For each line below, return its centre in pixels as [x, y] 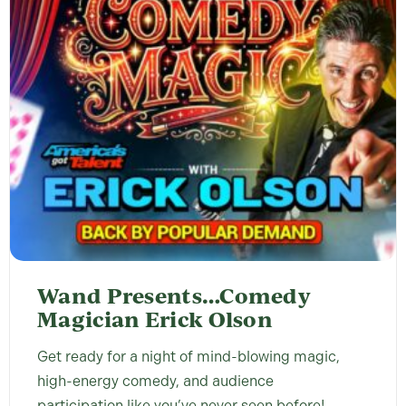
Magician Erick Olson [155, 319]
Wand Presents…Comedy [174, 296]
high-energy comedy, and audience [155, 382]
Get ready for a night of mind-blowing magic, [188, 357]
